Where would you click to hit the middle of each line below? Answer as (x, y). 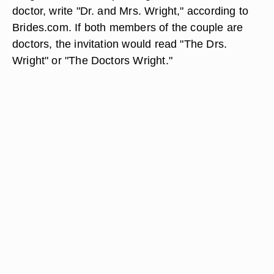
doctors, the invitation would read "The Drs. (120, 44)
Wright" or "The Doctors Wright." (92, 60)
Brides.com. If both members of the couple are (128, 27)
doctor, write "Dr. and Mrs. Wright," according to (131, 11)
